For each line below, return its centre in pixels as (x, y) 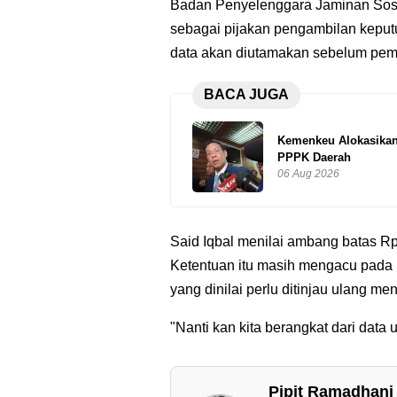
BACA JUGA (246, 95)
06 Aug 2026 (308, 173)
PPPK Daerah (314, 157)
